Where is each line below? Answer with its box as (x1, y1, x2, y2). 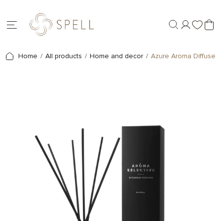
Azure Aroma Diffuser (151, 52, 218, 61)
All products (45, 52, 82, 61)
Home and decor (90, 52, 143, 61)
